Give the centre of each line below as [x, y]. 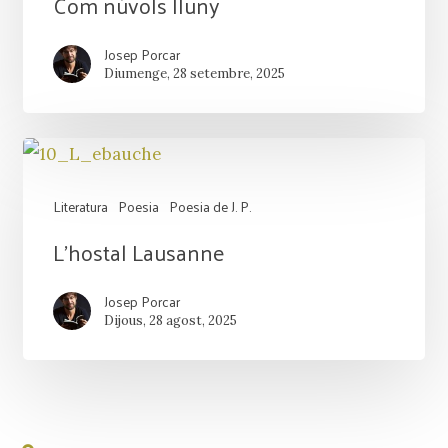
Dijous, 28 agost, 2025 [170, 320]
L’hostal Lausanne [138, 251]
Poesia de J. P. [209, 206]
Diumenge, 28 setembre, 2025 [194, 73]
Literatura [80, 206]
